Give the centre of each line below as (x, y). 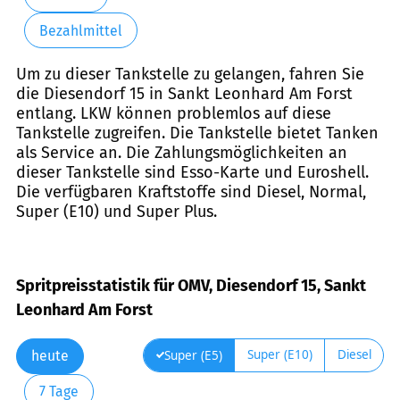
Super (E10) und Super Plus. (117, 212)
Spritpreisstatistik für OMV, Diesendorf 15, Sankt (191, 285)
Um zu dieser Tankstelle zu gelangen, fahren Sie (190, 75)
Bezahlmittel (80, 30)
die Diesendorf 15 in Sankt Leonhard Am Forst (184, 94)
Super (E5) (193, 355)
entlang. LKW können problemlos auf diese (174, 114)
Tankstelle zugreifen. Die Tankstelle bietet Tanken (197, 133)
